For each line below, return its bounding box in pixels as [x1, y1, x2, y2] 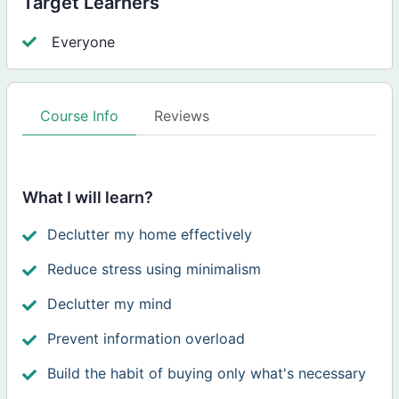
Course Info [40, 107, 119, 126]
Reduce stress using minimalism [47, 260, 262, 279]
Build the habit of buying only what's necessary [47, 364, 367, 383]
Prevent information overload [47, 330, 246, 348]
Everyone [52, 32, 116, 51]
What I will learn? [22, 188, 154, 208]
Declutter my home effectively [47, 225, 253, 244]
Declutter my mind [47, 295, 173, 313]
